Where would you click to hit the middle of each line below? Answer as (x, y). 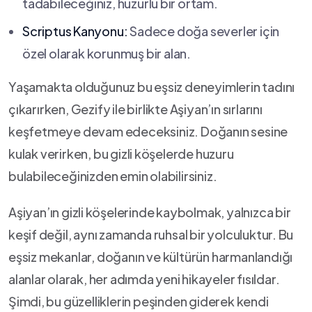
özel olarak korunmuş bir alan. (107, 53)
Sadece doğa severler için (204, 31)
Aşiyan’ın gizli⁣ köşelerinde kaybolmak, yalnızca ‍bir (150, 212)
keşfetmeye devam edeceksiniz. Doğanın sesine (148, 131)
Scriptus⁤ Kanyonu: (75, 31)
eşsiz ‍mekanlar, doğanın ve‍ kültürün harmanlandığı (151, 257)
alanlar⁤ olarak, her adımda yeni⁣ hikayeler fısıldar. (144, 279)
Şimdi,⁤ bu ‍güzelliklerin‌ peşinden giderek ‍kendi (139, 301)
